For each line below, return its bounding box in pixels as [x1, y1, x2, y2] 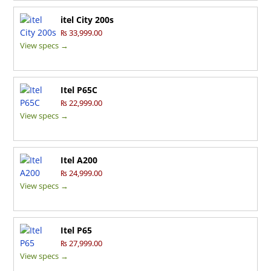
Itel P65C [60, 84, 98, 96]
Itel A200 [60, 154, 98, 166]
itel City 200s [60, 14, 114, 26]
